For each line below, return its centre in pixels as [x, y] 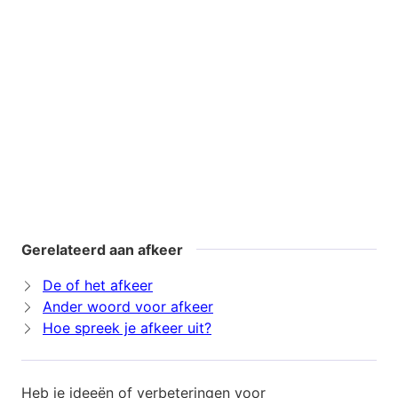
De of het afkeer [98, 286]
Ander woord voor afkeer [128, 307]
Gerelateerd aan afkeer [102, 250]
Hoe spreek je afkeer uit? [127, 328]
